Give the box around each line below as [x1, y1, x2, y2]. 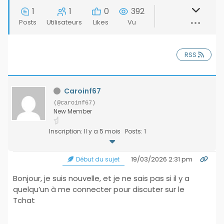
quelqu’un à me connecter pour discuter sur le [13, 184, 184, 194]
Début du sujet [74, 155, 119, 163]
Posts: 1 [125, 127, 146, 135]
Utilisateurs [46, 17, 82, 27]
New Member [53, 107, 92, 115]
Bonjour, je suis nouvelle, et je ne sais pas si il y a [13, 173, 189, 183]
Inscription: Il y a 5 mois [49, 127, 120, 135]
